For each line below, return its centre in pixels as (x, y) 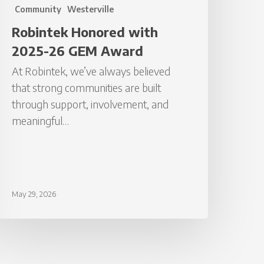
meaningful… (41, 121)
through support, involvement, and (90, 104)
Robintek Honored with (85, 32)
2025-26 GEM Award (78, 51)
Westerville (91, 9)
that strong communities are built (87, 88)
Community (38, 9)
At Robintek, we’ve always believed (91, 71)
